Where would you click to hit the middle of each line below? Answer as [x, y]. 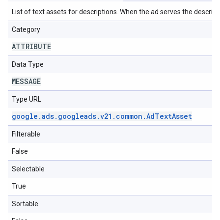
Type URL [27, 99]
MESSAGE [26, 81]
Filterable [26, 134]
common [129, 116]
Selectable [28, 169]
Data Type [28, 64]
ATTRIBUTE [31, 46]
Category [26, 29]
